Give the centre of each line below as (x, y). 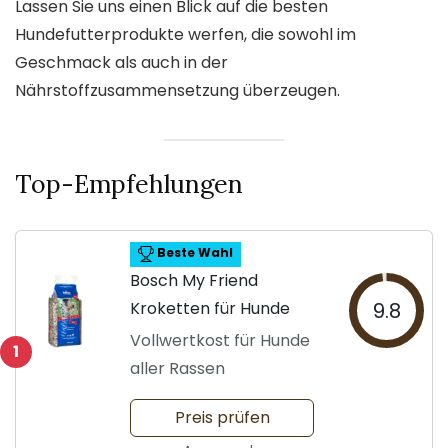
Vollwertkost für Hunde (220, 340)
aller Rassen (177, 368)
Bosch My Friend (194, 280)
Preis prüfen (222, 417)
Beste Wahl (193, 253)
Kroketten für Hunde (210, 308)
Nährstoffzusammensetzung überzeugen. (177, 90)
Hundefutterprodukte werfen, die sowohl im (185, 34)
